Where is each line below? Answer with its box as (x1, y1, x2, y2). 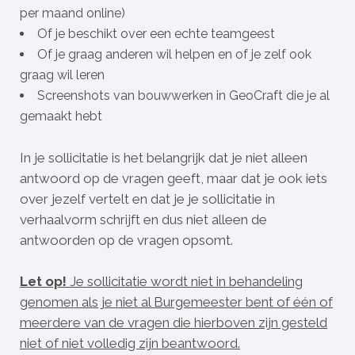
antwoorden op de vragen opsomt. (20, 232, 233, 248)
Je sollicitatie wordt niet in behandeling (67, 273, 303, 289)
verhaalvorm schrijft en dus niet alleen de (20, 212, 267, 227)
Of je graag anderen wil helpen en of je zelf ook (37, 47, 311, 62)
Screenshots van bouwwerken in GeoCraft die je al (37, 88, 330, 103)
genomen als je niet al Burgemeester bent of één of (20, 294, 333, 310)
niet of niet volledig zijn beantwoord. (20, 335, 240, 351)
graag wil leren (20, 67, 105, 82)
